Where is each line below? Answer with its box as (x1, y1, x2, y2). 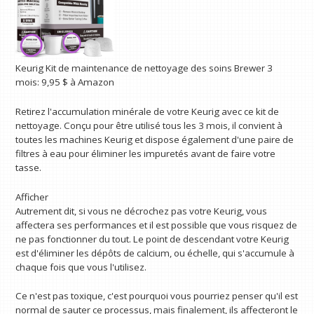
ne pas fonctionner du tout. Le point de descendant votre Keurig (15, 232, 289, 245)
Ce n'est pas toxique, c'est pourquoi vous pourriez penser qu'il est (15, 289, 299, 303)
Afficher (15, 190, 49, 203)
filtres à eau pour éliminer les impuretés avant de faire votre (15, 146, 276, 160)
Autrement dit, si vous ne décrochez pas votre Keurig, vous (15, 204, 268, 217)
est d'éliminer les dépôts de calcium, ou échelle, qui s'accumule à (15, 246, 295, 259)
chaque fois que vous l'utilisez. (15, 260, 147, 273)
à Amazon (70, 76, 115, 89)
